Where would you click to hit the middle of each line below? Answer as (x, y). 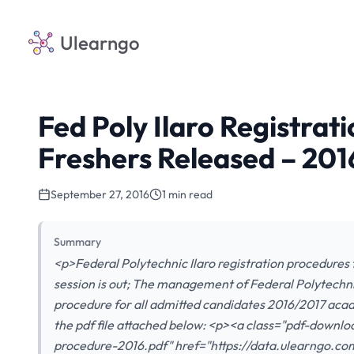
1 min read (187, 194)
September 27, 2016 (100, 194)
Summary (77, 242)
